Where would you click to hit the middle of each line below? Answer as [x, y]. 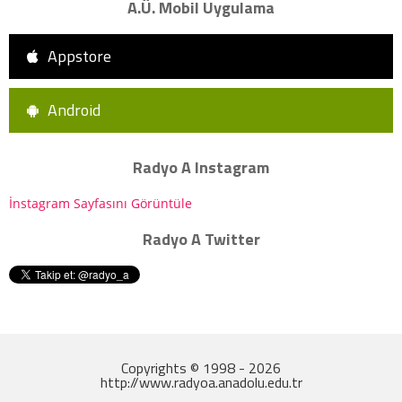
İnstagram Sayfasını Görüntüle [100, 204]
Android [74, 110]
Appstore [79, 57]
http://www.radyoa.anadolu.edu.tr [201, 383]
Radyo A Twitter [201, 240]
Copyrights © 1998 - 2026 [201, 368]
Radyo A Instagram [201, 168]
